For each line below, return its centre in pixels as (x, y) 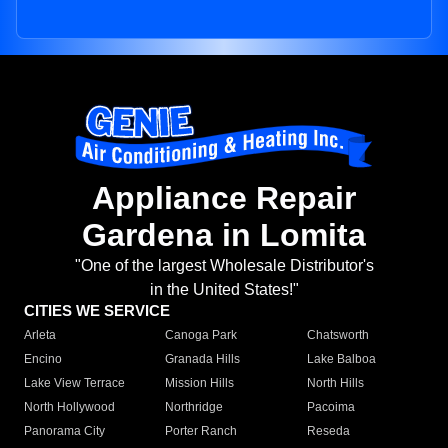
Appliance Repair (224, 198)
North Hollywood (69, 407)
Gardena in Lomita (224, 235)
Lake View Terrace (74, 383)
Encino (43, 359)
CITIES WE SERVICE (97, 311)
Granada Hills (203, 359)
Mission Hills (200, 383)
